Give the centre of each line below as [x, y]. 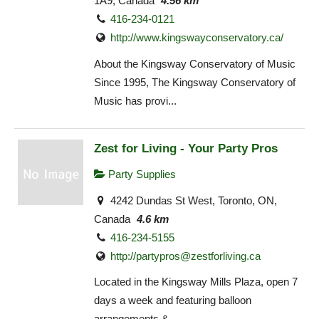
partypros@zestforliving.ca [199, 256]
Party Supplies [141, 174]
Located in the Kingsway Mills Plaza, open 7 [196, 282]
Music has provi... [135, 100]
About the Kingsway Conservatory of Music [195, 63]
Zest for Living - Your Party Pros [186, 148]
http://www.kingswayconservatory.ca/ [197, 38]
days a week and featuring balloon [173, 300]
